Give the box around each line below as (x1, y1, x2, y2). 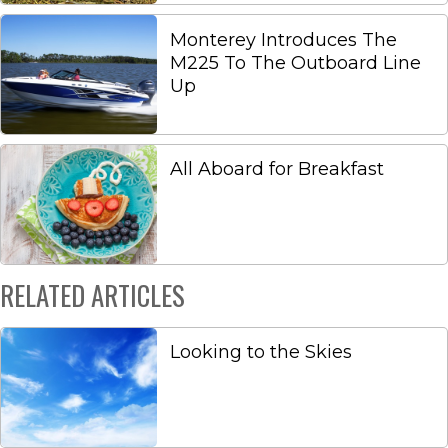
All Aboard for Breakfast (170, 158, 385, 181)
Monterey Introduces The (170, 28, 398, 51)
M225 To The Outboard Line (170, 51, 422, 74)
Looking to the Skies (170, 341, 353, 364)
